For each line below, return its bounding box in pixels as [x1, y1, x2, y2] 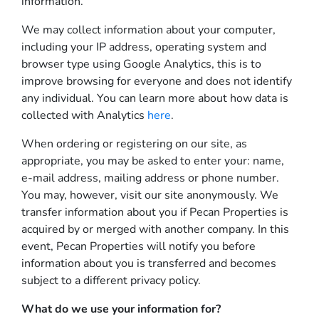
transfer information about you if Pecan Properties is [21, 204, 288, 220]
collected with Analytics [21, 108, 147, 123]
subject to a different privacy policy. [21, 273, 201, 288]
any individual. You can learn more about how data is [21, 90, 288, 106]
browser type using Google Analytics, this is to [21, 56, 261, 72]
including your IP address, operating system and [21, 39, 266, 55]
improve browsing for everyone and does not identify [21, 73, 292, 89]
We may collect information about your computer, [21, 22, 276, 38]
